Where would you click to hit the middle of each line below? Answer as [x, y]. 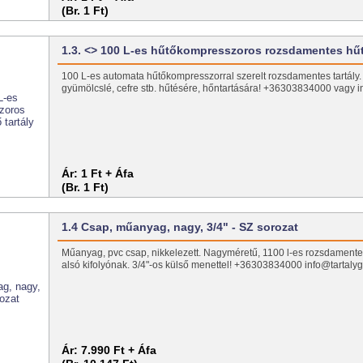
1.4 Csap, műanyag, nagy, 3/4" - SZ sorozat [180, 227]
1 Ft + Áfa [108, 173]
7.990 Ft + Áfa [119, 350]
